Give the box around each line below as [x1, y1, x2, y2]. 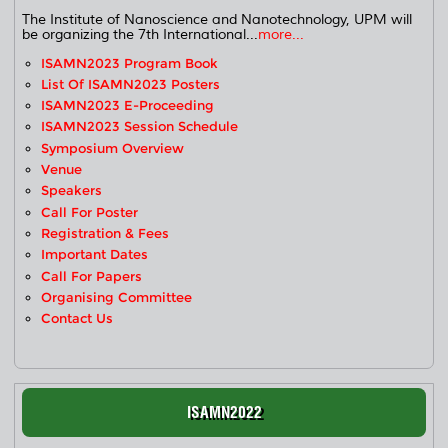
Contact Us [41, 311, 114, 327]
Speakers [41, 183, 103, 199]
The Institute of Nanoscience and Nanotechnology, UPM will [22, 10, 413, 28]
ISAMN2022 [186, 403, 262, 423]
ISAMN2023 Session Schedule [41, 119, 239, 135]
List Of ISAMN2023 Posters [41, 76, 221, 92]
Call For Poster [41, 204, 139, 220]
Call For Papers [41, 268, 143, 284]
